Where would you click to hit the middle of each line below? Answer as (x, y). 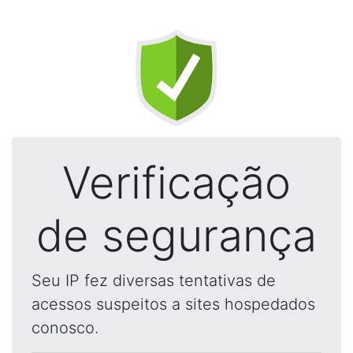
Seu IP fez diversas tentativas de (154, 281)
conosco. (65, 328)
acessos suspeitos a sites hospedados (173, 304)
